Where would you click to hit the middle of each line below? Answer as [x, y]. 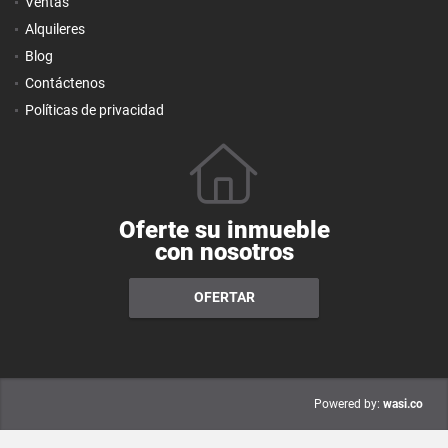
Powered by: [347, 404]
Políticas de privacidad [94, 109]
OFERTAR [224, 297]
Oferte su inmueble [224, 229]
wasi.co [403, 403]
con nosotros [224, 251]
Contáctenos [65, 82]
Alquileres [55, 28]
